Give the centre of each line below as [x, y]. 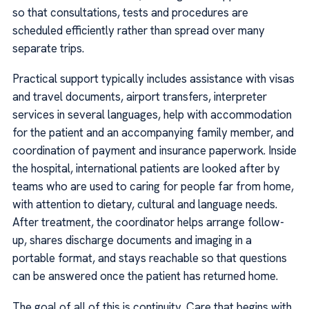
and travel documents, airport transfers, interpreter [140, 97]
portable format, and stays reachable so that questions [150, 258]
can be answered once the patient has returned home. [145, 276]
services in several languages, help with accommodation [152, 115]
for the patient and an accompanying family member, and [153, 133]
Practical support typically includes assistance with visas [153, 79]
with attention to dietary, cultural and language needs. [145, 205]
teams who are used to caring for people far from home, [153, 187]
